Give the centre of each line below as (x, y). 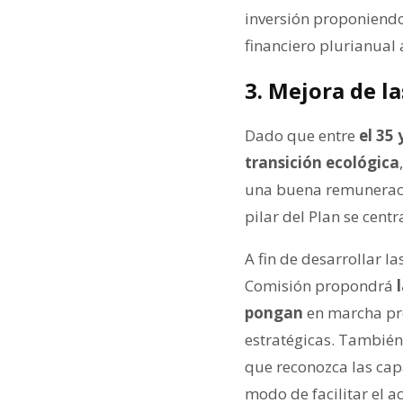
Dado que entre (302, 135)
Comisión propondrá (321, 285)
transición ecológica (322, 162)
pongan (276, 312)
